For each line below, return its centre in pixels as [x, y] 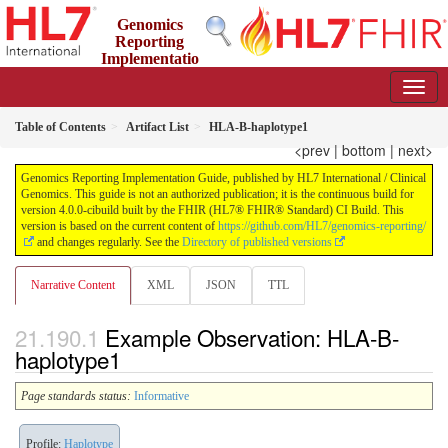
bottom [364, 150]
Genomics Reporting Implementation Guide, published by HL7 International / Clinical [223, 178]
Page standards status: [76, 396]
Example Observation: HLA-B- [252, 337]
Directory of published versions [257, 242]
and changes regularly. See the [108, 242]
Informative [161, 396]
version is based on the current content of [119, 226]
